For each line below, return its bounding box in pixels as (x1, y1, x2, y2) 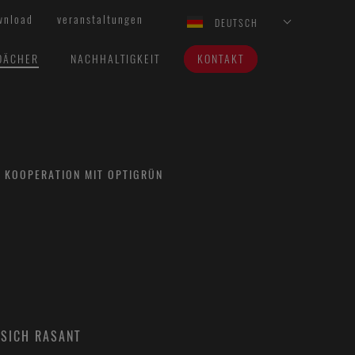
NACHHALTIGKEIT (70, 52, 160, 67)
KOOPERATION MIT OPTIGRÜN (5, 167, 163, 182)
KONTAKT (197, 52, 244, 67)
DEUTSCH (215, 17, 258, 29)
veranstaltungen (57, 12, 143, 27)
